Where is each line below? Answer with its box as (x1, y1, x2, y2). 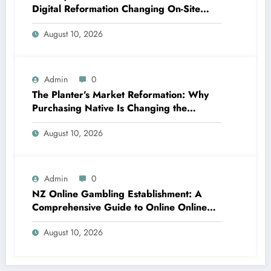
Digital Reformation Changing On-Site (32, 2, 200, 16)
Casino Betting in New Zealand (32, 214, 171, 228)
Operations (32, 15, 82, 30)
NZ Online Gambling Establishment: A (32, 187, 202, 201)
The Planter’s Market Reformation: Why (32, 88, 209, 102)
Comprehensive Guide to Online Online (32, 200, 207, 215)
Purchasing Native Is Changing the (32, 101, 187, 116)
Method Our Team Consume (32, 114, 156, 129)
